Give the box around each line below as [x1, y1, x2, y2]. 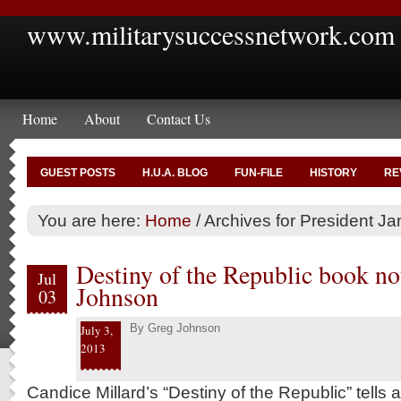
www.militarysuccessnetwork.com [27, 16, 395, 52]
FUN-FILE [235, 166, 283, 179]
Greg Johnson [148, 321, 220, 335]
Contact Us [147, 109, 210, 128]
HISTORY [310, 166, 357, 179]
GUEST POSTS [40, 166, 115, 179]
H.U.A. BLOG [142, 166, 208, 179]
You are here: [38, 210, 145, 230]
